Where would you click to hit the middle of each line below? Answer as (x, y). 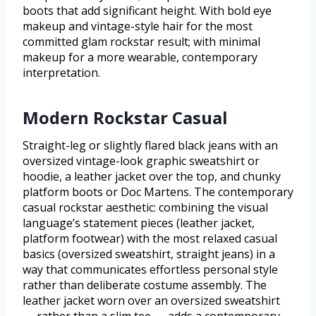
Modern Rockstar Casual (125, 118)
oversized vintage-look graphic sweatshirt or (141, 161)
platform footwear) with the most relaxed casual (150, 239)
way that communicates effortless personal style (150, 270)
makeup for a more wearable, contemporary (140, 57)
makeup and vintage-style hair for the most (138, 26)
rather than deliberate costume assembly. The (145, 285)
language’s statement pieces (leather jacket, (139, 223)
